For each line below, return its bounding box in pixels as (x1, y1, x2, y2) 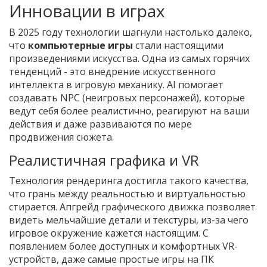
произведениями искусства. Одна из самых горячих (9, 52, 250, 66)
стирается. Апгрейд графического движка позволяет (9, 200, 256, 214)
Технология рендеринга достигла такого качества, (9, 174, 249, 188)
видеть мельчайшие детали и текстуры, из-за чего (9, 213, 249, 227)
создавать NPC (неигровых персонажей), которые (9, 91, 245, 105)
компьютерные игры (28, 39, 133, 52)
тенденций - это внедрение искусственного (9, 65, 216, 79)
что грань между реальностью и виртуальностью (9, 187, 246, 201)
